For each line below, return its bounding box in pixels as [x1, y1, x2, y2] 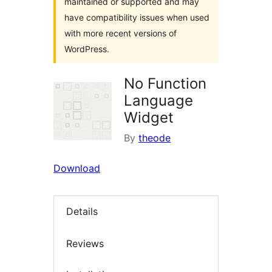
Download [53, 162, 100, 174]
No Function [124, 75, 206, 92]
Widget [124, 109, 174, 126]
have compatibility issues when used [64, 12, 209, 22]
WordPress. [64, 44, 109, 54]
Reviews [66, 237, 104, 250]
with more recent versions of [64, 28, 177, 38]
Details [66, 205, 98, 218]
